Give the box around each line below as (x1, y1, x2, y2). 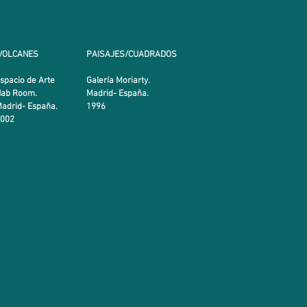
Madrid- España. (86, 88, 151, 99)
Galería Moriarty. (86, 75, 150, 86)
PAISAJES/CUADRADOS (86, 49, 177, 60)
